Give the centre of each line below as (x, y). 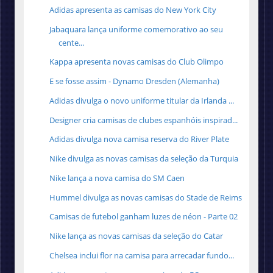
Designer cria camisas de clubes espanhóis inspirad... (144, 120)
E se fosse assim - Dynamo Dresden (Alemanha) (135, 81)
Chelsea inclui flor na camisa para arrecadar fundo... (142, 255)
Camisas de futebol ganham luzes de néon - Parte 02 (144, 217)
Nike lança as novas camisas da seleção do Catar (136, 236)
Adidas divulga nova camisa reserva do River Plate (140, 139)
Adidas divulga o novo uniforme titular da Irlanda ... (142, 100)
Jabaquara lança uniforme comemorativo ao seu (136, 29)
